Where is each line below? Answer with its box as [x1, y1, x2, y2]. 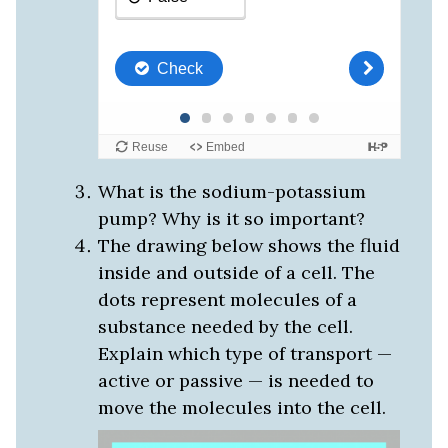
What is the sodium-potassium [97, 180, 366, 204]
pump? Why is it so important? [97, 207, 365, 231]
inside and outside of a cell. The [97, 261, 375, 285]
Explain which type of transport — [97, 342, 392, 366]
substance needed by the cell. [97, 315, 353, 339]
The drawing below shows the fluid [97, 234, 400, 258]
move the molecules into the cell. [97, 396, 386, 420]
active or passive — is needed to [97, 369, 374, 393]
